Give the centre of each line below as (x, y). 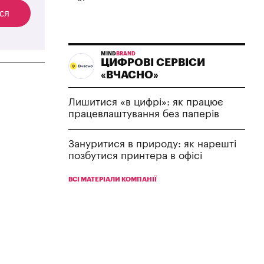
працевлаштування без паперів (144, 114)
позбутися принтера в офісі (135, 156)
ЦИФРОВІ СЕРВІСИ (153, 62)
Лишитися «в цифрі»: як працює (146, 102)
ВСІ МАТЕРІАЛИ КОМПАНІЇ (113, 179)
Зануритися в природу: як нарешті (152, 144)
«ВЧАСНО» (130, 75)
